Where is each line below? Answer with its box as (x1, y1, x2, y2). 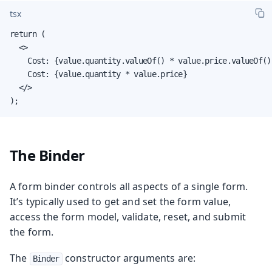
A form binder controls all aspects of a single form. (10, 179, 248, 193)
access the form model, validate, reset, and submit (10, 209, 246, 223)
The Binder (9, 144, 85, 165)
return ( (10, 29, 46, 39)
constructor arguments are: (62, 251, 196, 265)
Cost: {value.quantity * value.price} (10, 69, 187, 79)
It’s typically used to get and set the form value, (10, 194, 231, 208)
